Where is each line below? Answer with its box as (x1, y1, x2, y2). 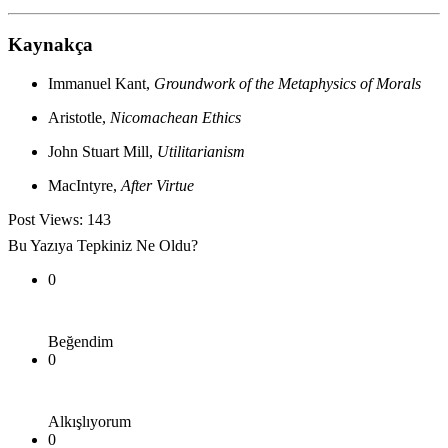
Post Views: (8, 210, 83, 228)
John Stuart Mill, (48, 142, 157, 160)
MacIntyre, (48, 176, 121, 194)
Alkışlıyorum (48, 412, 131, 430)
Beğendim (48, 332, 113, 350)
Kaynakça (8, 34, 93, 55)
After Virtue (121, 176, 194, 194)
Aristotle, (48, 108, 110, 126)
